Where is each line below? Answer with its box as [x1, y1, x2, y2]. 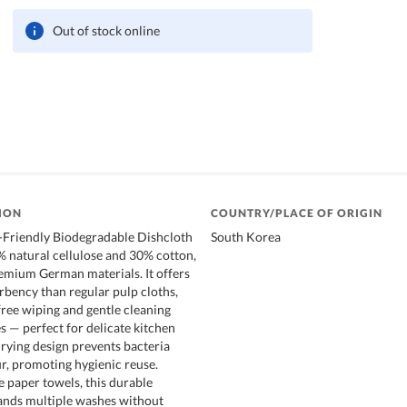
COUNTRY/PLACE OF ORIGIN [211, 205, 382, 220]
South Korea [211, 228, 281, 244]
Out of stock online [53, 22, 161, 38]
